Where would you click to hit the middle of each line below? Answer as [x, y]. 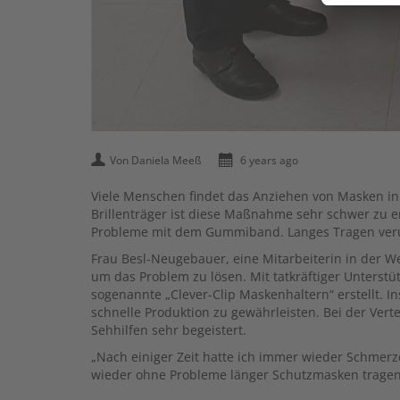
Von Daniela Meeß [155, 160]
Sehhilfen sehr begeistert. [169, 329]
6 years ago [268, 160]
